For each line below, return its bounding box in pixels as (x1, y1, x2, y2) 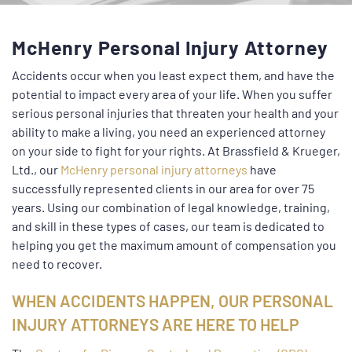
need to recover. (12, 255, 102, 271)
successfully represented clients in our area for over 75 (12, 180, 314, 196)
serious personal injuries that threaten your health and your (12, 104, 339, 120)
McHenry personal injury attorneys (60, 161, 247, 177)
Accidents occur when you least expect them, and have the (12, 67, 335, 82)
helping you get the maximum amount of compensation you (12, 236, 336, 252)
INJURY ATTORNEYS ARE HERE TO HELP (12, 313, 299, 334)
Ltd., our (12, 161, 60, 177)
